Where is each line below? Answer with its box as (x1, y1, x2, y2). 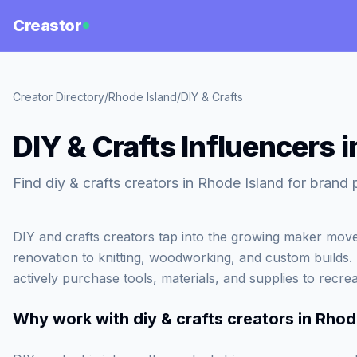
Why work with (13, 309, 133, 328)
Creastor (13, 16, 81, 35)
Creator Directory (13, 90, 104, 104)
